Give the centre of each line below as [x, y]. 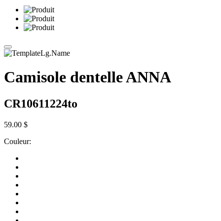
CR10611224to [41, 103]
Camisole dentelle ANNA [88, 77]
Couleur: [18, 141]
